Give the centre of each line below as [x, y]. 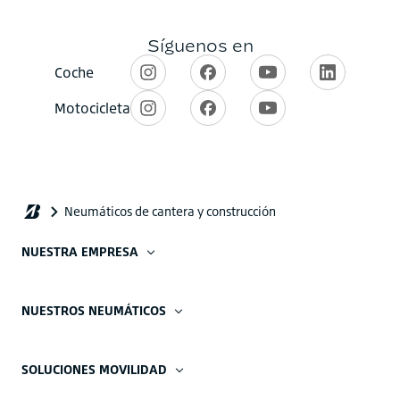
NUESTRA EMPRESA [80, 251]
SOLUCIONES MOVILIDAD [94, 369]
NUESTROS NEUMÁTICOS [94, 310]
